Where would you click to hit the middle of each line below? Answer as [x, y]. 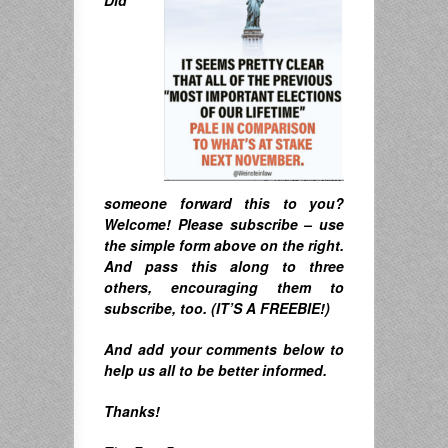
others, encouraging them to [224, 286]
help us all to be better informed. [215, 369]
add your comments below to [238, 348]
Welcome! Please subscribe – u [216, 223]
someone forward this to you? [224, 202]
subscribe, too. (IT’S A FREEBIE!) [217, 307]
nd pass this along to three [229, 265]
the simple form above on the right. [224, 244]
